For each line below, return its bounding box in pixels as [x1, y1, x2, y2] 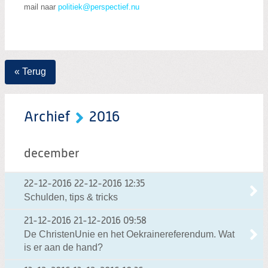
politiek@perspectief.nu [58, 2, 139, 11]
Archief [24, 110, 70, 125]
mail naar [24, 2, 58, 11]
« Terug [14, 66, 46, 77]
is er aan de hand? [24, 242, 103, 253]
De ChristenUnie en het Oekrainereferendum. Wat [24, 229, 234, 240]
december [24, 148, 80, 161]
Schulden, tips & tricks [24, 192, 118, 203]
